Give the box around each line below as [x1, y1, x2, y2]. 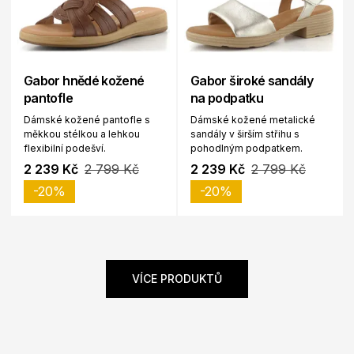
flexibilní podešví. [24, 142, 106, 155]
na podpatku [190, 90, 263, 107]
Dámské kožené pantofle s [24, 114, 150, 126]
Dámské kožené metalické [190, 114, 315, 126]
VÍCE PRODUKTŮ [132, 272, 222, 286]
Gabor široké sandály [190, 73, 314, 89]
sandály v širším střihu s [190, 128, 299, 141]
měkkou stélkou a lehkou [24, 128, 140, 141]
